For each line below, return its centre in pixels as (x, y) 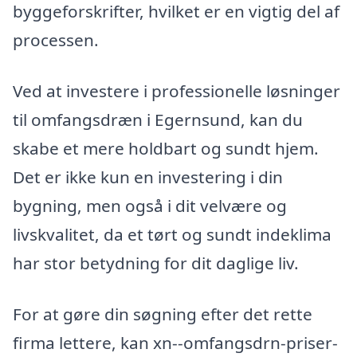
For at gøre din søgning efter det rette (163, 314)
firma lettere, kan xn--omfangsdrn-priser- (175, 342)
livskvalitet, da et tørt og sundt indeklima (172, 234)
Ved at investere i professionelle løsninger (177, 90)
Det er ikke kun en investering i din (148, 177)
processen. (56, 40)
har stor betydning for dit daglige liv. (156, 263)
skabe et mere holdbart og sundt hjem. (166, 148)
